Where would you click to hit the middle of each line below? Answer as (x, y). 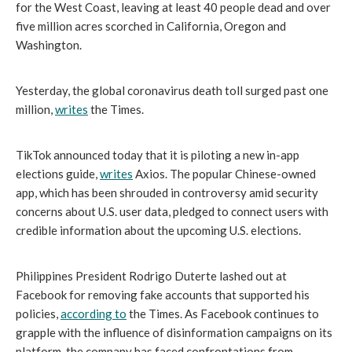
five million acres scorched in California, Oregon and (151, 26)
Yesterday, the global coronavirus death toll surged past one (172, 90)
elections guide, (58, 174)
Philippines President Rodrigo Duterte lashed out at (151, 276)
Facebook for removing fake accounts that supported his (163, 295)
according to (93, 313)
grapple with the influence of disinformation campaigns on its (174, 332)
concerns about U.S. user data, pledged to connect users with (172, 211)
